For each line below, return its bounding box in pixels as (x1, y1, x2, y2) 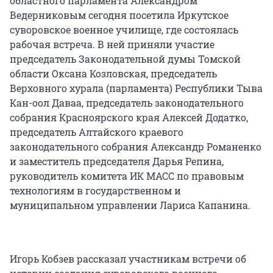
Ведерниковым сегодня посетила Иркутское (10, 9, 229, 22)
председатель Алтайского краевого (10, 126, 183, 139)
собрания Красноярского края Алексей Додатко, (10, 111, 248, 124)
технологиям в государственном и (10, 184, 181, 197)
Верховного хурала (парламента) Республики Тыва (10, 82, 263, 95)
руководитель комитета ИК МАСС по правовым (10, 169, 244, 183)
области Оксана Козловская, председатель (10, 67, 217, 80)
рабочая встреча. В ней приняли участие (10, 38, 214, 51)
